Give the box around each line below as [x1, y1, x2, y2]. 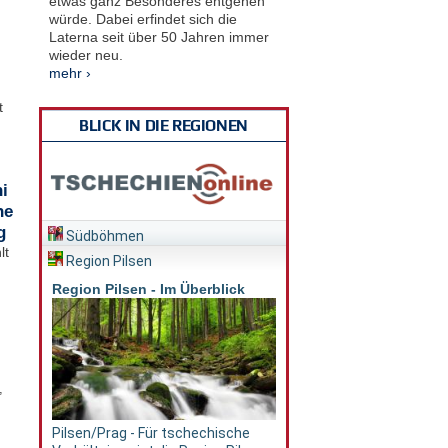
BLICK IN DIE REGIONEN [79, 116, 248, 134]
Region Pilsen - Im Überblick [51, 281, 245, 298]
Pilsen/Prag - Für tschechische [51, 425, 250, 442]
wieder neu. [48, 46, 123, 63]
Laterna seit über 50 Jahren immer [48, 28, 269, 45]
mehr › [48, 64, 91, 81]
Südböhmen [62, 228, 144, 245]
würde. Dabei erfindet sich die [48, 10, 237, 27]
